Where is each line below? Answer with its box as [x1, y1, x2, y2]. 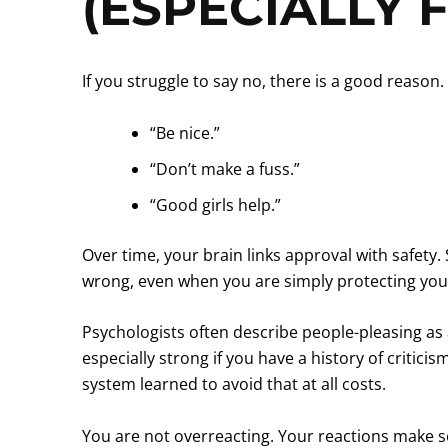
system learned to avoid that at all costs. [82, 373, 386, 396]
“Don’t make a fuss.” [150, 157, 300, 180]
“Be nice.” [150, 121, 220, 144]
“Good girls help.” [150, 193, 281, 216]
